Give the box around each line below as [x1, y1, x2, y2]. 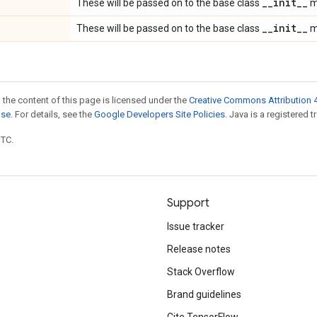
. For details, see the [11, 109, 94, 120]
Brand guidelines [167, 289, 241, 300]
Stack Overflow [167, 266, 235, 277]
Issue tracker [167, 221, 224, 232]
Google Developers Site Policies [94, 109, 225, 120]
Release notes [167, 243, 231, 255]
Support [167, 196, 209, 210]
